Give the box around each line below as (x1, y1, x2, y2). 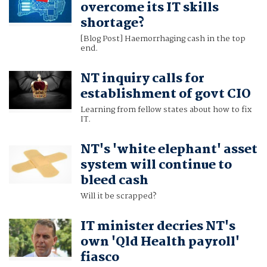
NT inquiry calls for (80, 69, 204, 89)
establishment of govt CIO (80, 84, 251, 105)
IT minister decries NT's (80, 216, 235, 237)
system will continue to (80, 155, 232, 176)
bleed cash (80, 170, 148, 191)
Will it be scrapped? (80, 190, 156, 203)
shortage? (80, 13, 144, 34)
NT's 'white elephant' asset (80, 139, 257, 160)
